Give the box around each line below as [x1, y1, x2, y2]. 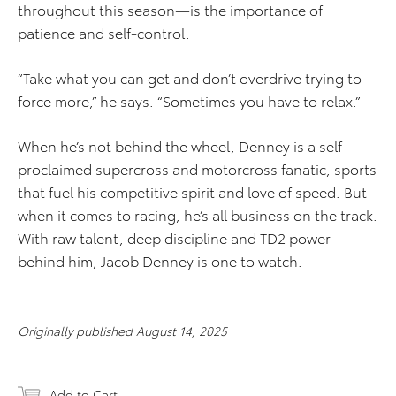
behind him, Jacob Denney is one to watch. [18, 250, 302, 271]
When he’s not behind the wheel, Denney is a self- [18, 135, 348, 156]
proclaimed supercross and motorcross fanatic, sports [18, 158, 377, 179]
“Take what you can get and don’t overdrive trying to [18, 67, 362, 88]
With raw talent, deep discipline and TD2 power [18, 227, 331, 248]
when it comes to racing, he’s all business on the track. [18, 204, 377, 225]
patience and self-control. [18, 22, 190, 43]
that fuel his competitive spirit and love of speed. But [18, 181, 367, 202]
